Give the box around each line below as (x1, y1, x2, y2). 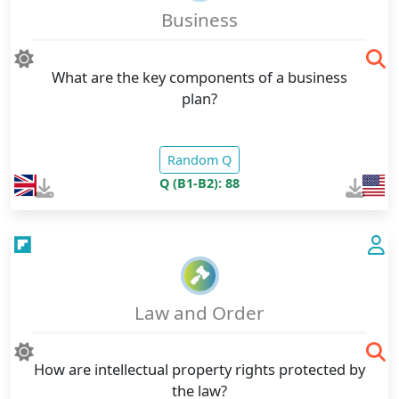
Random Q (167, 151, 232, 168)
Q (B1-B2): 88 (159, 174, 240, 191)
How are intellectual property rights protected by (34, 359, 365, 380)
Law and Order (134, 299, 265, 325)
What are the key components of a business (52, 66, 347, 87)
